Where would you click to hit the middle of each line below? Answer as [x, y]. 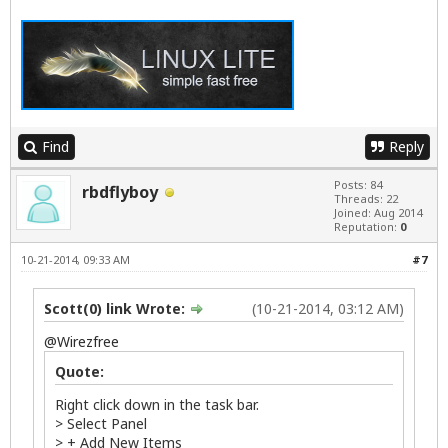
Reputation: [367, 226]
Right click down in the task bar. [157, 404]
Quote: [79, 371]
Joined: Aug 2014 [378, 212]
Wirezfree [88, 341]
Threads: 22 [366, 198]
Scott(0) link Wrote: [116, 308]
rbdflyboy [120, 191]
